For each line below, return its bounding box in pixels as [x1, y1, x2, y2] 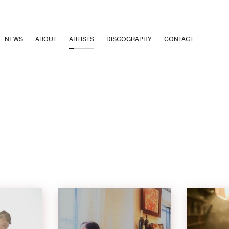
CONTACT [164, 35, 194, 43]
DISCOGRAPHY [106, 35, 152, 43]
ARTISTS [68, 35, 94, 43]
